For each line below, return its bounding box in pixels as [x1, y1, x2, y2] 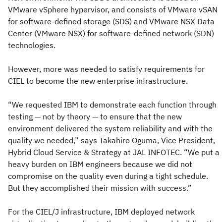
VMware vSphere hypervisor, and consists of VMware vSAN [8, 4, 218, 14]
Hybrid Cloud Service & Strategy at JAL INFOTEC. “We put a [8, 147, 220, 157]
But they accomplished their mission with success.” [8, 182, 192, 193]
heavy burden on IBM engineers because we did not [8, 159, 192, 169]
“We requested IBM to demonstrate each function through [8, 99, 217, 110]
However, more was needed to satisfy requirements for [8, 63, 205, 74]
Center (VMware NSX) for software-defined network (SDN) [8, 28, 214, 38]
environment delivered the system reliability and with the [8, 123, 213, 133]
